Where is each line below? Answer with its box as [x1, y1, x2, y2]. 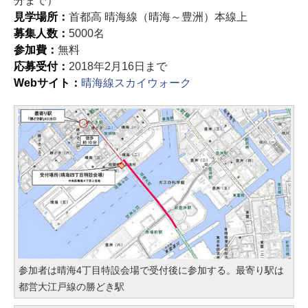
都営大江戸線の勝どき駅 [19, 280, 124, 292]
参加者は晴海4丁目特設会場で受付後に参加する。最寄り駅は [19, 264, 284, 276]
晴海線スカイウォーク [80, 76, 191, 89]
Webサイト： [14, 76, 81, 89]
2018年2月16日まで [68, 60, 167, 72]
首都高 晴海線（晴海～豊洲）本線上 [68, 10, 247, 23]
